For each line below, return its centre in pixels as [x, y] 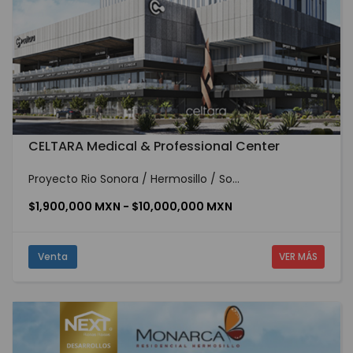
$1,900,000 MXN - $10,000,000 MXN [130, 206]
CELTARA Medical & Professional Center [154, 146]
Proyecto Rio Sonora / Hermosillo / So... [134, 178]
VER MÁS [298, 256]
